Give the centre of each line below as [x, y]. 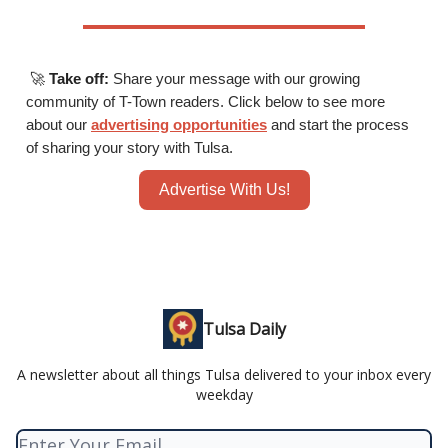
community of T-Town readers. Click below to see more [205, 102]
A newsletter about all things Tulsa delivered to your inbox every [224, 375]
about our [58, 125]
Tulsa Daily [244, 329]
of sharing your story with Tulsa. [129, 148]
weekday [224, 395]
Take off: [81, 79]
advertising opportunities [179, 125]
